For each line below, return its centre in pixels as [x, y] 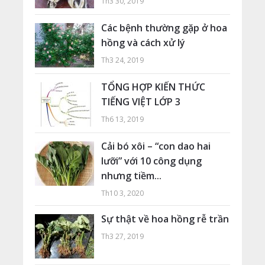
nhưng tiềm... [131, 176]
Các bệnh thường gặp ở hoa [164, 28]
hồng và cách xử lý [143, 43]
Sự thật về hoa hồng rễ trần [165, 219]
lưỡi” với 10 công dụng [151, 161]
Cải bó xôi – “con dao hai [156, 146]
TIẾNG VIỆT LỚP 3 [140, 102]
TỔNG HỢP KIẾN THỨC [153, 87]
